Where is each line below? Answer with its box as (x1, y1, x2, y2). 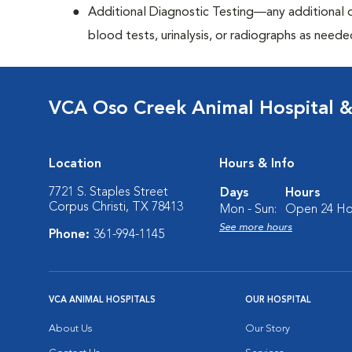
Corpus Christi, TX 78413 (49, 201, 183, 214)
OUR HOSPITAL (245, 296, 311, 305)
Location (49, 158, 101, 170)
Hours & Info (219, 158, 295, 170)
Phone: (49, 229, 93, 241)
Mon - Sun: (220, 203, 277, 216)
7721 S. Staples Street (49, 186, 168, 199)
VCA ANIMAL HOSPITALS (49, 296, 156, 305)
